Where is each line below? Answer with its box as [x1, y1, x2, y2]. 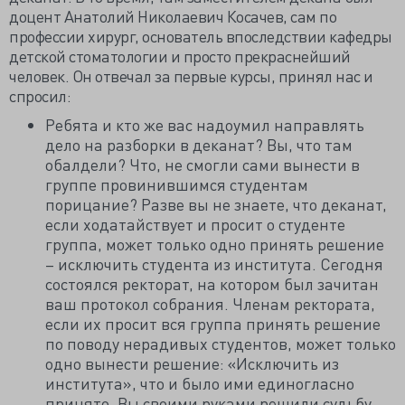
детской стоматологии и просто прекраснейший [9, 45, 351, 66]
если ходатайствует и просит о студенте [45, 213, 345, 234]
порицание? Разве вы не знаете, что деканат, [45, 193, 387, 214]
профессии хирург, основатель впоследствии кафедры [9, 25, 392, 46]
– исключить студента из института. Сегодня [45, 253, 383, 274]
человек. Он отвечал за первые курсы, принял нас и [9, 65, 373, 86]
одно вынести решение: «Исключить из [45, 353, 339, 373]
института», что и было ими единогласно [45, 372, 354, 393]
